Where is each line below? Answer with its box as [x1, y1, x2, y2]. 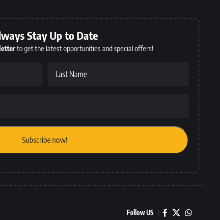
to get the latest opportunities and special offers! [15, 44, 153, 53]
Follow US [127, 209, 153, 217]
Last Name [55, 69, 87, 80]
